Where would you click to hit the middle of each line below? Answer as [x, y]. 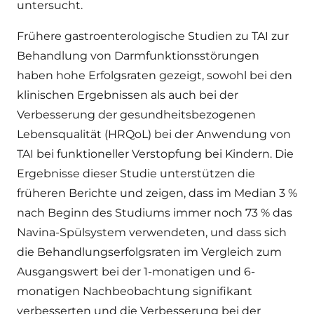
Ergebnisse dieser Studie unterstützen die [136, 173]
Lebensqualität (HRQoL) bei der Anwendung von [154, 134]
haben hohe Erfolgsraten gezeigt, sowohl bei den [155, 75]
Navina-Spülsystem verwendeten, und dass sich [152, 232]
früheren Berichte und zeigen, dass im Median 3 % [157, 193]
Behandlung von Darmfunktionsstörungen [138, 56]
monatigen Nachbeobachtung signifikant [135, 291]
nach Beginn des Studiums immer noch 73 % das [155, 213]
